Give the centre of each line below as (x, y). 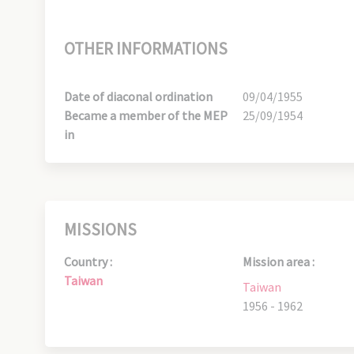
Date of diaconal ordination (138, 96)
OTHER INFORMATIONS (146, 49)
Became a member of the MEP (146, 115)
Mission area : (279, 262)
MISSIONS (100, 230)
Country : (88, 262)
